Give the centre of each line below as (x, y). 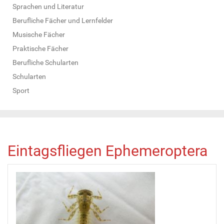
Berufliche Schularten (45, 62)
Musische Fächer (39, 34)
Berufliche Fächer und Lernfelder (63, 20)
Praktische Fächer (40, 48)
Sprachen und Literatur (48, 6)
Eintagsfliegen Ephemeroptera (107, 150)
